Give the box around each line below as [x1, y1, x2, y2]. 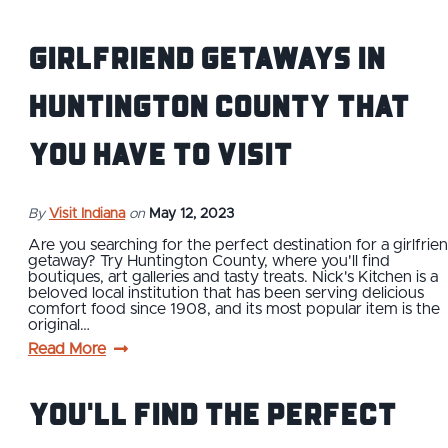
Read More [28, 340, 106, 357]
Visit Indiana [49, 206, 125, 221]
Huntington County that [28, 80, 409, 129]
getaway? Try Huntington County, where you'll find [28, 252, 390, 269]
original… [28, 316, 90, 333]
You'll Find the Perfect [28, 388, 396, 437]
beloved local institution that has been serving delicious [28, 284, 424, 301]
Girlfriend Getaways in [28, 32, 385, 81]
